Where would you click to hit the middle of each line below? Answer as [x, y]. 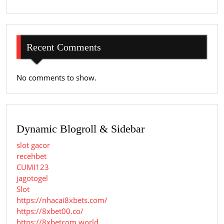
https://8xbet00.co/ [50, 211]
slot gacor [33, 145]
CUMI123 [33, 167]
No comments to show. [56, 77]
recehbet [31, 156]
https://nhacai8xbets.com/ [62, 200]
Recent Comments [64, 47]
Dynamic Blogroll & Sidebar [80, 129]
